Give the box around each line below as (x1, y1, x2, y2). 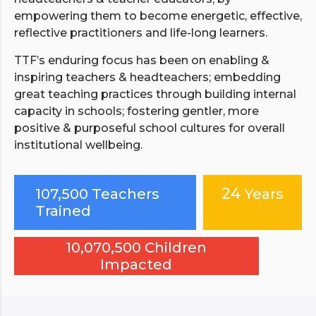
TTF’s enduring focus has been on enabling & (14, 53, 269, 67)
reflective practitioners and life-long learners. (14, 25, 267, 39)
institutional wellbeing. (14, 138, 142, 152)
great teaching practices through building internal (14, 87, 296, 101)
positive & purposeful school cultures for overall (14, 121, 285, 135)
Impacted (100, 255, 173, 273)
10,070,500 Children (66, 238, 207, 256)
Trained (35, 202, 91, 219)
